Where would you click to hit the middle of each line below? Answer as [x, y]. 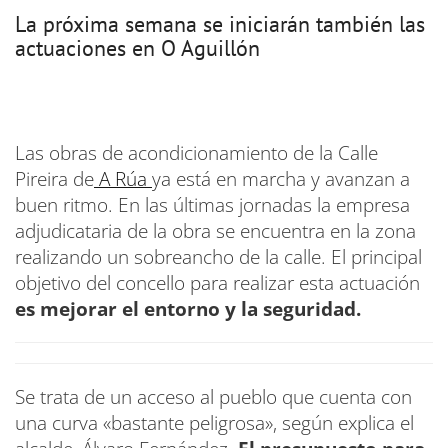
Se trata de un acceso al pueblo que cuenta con [213, 396]
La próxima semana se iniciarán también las [220, 23]
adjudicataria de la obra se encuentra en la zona [215, 230]
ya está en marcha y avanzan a [281, 178]
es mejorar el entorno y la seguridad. [188, 308]
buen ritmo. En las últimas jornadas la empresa [212, 204]
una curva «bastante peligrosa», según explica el [214, 422]
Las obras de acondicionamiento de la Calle [196, 152]
